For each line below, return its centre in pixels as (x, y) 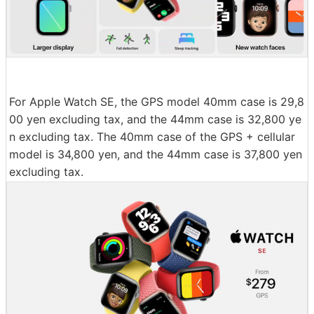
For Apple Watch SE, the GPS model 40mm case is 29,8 (157, 102)
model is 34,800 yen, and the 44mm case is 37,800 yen (156, 155)
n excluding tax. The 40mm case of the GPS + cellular (152, 137)
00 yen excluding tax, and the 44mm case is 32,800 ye (155, 120)
